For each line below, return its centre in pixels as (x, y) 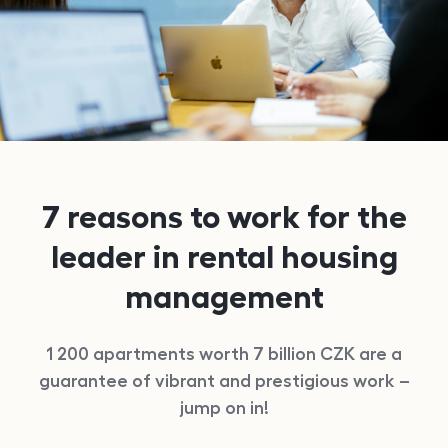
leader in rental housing (224, 257)
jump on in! (224, 408)
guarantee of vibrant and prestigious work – (224, 381)
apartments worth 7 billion (204, 354)
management (224, 297)
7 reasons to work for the (224, 217)
